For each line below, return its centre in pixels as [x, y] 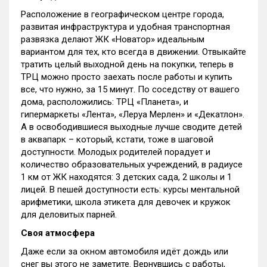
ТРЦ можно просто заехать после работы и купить [127, 77]
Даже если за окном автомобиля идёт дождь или [125, 252]
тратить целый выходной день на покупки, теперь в [127, 64]
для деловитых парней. [69, 215]
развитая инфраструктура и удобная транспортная [125, 27]
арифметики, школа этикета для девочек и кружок [126, 202]
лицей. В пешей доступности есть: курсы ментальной [130, 190]
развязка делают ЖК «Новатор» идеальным [113, 39]
